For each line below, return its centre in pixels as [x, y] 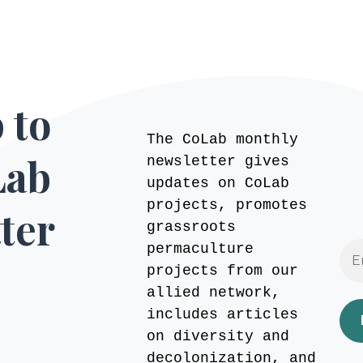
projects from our [222, 271]
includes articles [222, 315]
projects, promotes [226, 205]
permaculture [200, 249]
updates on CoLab [218, 184]
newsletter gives [218, 162]
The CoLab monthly [222, 140]
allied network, [213, 293]
